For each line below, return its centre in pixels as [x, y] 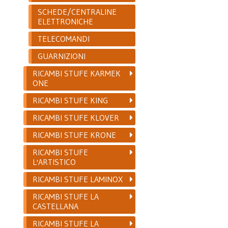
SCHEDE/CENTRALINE [77, 11]
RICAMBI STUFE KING [70, 100]
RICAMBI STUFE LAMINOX [78, 179]
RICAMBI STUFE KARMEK [77, 73]
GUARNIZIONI [62, 56]
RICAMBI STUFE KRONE [75, 135]
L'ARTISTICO [54, 162]
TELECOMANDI [64, 38]
